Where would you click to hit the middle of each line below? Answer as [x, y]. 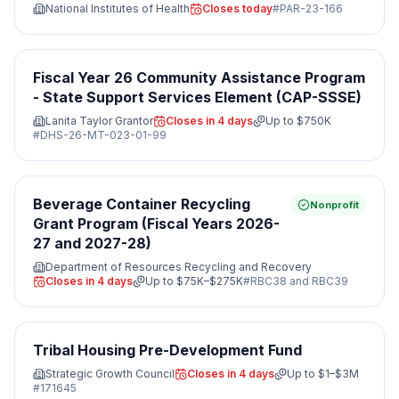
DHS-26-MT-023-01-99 [103, 135]
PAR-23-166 [311, 8]
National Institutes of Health [118, 8]
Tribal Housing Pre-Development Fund [167, 350]
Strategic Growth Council [110, 374]
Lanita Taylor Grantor [99, 121]
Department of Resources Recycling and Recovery [179, 267]
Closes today [237, 8]
